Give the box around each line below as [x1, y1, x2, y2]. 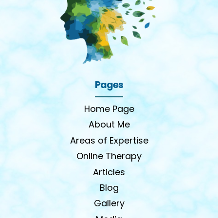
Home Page [84, 103, 134, 115]
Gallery [93, 197, 125, 210]
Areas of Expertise [70, 134, 148, 146]
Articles [93, 165, 125, 178]
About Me [88, 118, 130, 131]
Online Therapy [76, 150, 142, 163]
